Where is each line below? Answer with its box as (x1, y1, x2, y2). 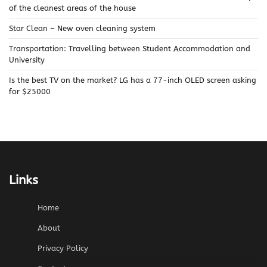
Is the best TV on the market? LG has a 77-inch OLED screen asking (9, 76, 256, 85)
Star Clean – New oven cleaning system (9, 24, 156, 33)
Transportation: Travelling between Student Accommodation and (9, 44, 250, 54)
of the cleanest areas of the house (9, 4, 136, 13)
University (9, 55, 45, 65)
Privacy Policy (38, 244, 88, 253)
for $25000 (9, 87, 51, 97)
